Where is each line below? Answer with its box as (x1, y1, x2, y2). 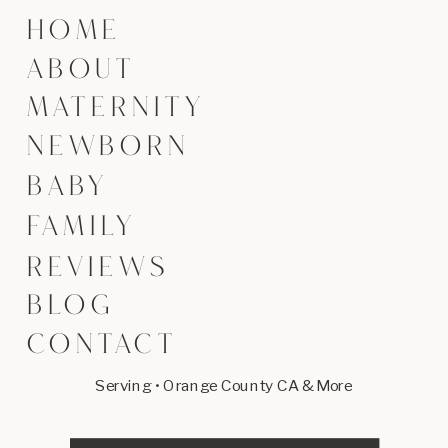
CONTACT (26, 331, 178, 363)
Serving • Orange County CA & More (94, 374, 353, 395)
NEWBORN (26, 133, 191, 165)
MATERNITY (26, 94, 206, 126)
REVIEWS (26, 254, 170, 286)
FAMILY (26, 213, 138, 245)
